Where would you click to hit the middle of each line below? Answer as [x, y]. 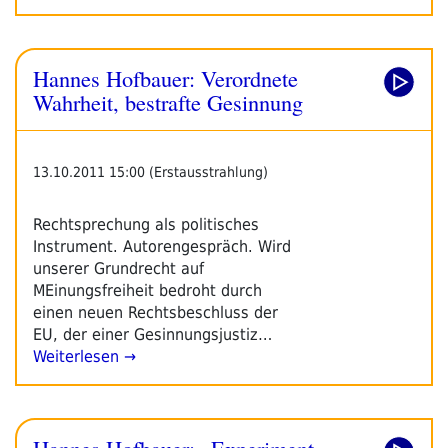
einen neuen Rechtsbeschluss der [155, 312]
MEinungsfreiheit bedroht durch [147, 290]
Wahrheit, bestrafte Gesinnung [168, 101]
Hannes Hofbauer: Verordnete [165, 77]
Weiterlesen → [84, 356]
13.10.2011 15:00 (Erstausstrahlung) [150, 171]
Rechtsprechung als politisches [146, 224]
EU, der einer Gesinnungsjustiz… [152, 334]
